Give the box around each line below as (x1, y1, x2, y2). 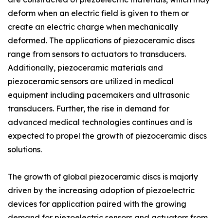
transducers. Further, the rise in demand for (8, 104, 169, 114)
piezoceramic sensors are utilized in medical (8, 76, 174, 87)
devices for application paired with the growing (8, 199, 186, 209)
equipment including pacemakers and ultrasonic (8, 90, 190, 100)
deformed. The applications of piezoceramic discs (8, 36, 195, 46)
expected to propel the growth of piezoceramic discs (8, 131, 207, 141)
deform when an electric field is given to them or (8, 8, 189, 18)
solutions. (8, 145, 42, 155)
